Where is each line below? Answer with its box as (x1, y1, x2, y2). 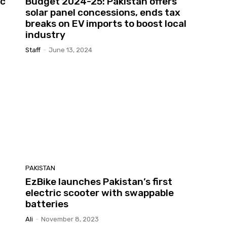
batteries (25, 198, 68, 210)
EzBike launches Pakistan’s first (25, 176, 172, 188)
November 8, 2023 (41, 215, 99, 223)
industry (25, 28, 65, 41)
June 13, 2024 (49, 46, 92, 54)
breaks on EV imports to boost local (25, 17, 186, 29)
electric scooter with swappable (25, 187, 174, 199)
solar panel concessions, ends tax (25, 6, 180, 18)
